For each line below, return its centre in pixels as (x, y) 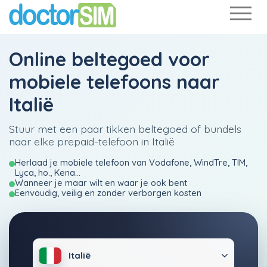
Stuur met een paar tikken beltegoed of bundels (125, 129)
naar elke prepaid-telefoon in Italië (92, 141)
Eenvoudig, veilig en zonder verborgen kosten (108, 193)
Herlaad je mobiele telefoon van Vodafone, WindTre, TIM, (131, 162)
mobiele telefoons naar (114, 82)
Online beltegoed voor (109, 59)
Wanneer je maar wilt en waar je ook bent (101, 183)
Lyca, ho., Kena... (48, 173)
